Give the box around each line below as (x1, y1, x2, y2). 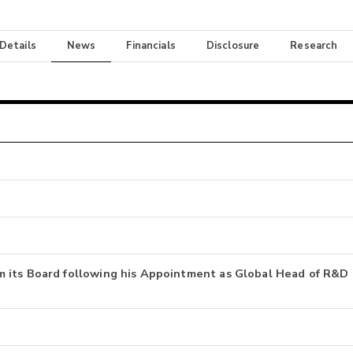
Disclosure (206, 39, 260, 54)
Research (290, 39, 338, 54)
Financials (126, 39, 176, 54)
